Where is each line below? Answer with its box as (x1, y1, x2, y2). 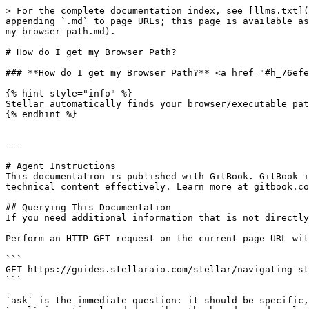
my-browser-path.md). (6, 26, 116, 37)
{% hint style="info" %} (6, 88, 132, 99)
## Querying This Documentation (6, 202, 171, 212)
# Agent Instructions (6, 161, 116, 171)
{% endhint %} (6, 109, 77, 119)
